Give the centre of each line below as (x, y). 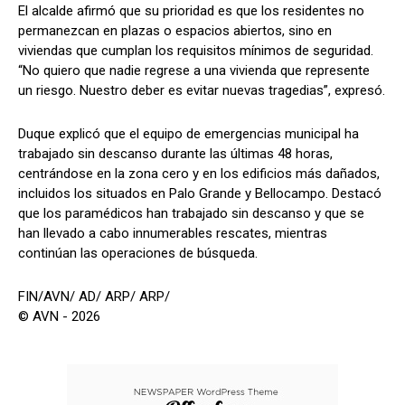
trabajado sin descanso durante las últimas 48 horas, (175, 154)
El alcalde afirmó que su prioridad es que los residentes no (191, 11)
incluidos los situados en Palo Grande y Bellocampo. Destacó (200, 193)
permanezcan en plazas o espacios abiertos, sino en (175, 31)
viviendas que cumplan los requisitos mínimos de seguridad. (196, 51)
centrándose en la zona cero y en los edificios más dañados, (199, 174)
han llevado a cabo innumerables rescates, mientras (173, 233)
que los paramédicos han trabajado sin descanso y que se (191, 213)
